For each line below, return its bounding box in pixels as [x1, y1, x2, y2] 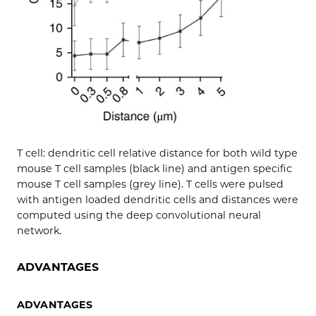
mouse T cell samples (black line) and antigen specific [17, 162, 292, 175]
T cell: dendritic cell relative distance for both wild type [17, 146, 298, 159]
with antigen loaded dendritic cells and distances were [17, 193, 298, 206]
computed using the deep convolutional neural [17, 208, 261, 221]
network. [17, 224, 67, 237]
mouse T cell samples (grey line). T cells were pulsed [17, 177, 284, 190]
